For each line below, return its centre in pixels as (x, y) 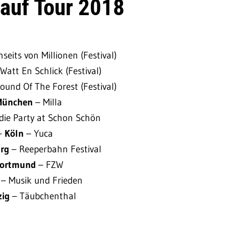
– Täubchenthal (44, 196)
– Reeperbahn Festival (56, 149)
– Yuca (39, 133)
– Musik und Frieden (42, 180)
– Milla (48, 102)
